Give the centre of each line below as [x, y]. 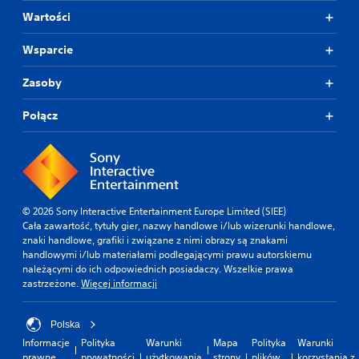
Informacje [46, 343]
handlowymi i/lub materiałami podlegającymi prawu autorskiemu [167, 254]
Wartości [46, 17]
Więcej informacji [119, 283]
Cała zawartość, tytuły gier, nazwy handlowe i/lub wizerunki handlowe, [179, 226]
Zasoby [42, 83]
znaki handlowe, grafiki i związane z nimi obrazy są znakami [155, 240]
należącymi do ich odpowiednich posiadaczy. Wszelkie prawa [158, 269]
